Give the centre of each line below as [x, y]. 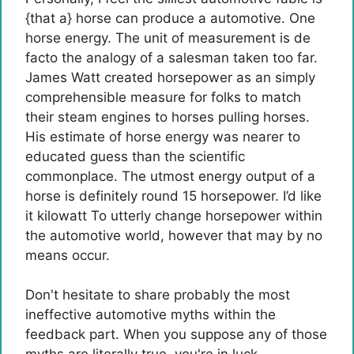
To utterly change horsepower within [205, 215]
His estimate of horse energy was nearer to [163, 136]
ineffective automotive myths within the [151, 315]
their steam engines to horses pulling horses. [168, 117]
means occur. [68, 255]
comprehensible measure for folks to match [163, 97]
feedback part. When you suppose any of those [176, 335]
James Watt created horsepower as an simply [170, 77]
